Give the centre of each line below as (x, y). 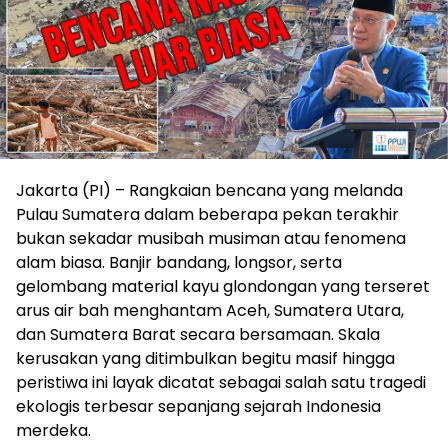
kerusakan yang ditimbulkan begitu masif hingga (205, 358)
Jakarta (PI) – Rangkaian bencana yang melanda (209, 190)
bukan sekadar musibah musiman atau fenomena (211, 238)
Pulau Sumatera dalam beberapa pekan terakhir (207, 214)
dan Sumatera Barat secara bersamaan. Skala (198, 334)
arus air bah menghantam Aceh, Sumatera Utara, (210, 310)
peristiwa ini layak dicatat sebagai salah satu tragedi (221, 382)
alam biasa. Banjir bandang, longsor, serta (179, 262)
